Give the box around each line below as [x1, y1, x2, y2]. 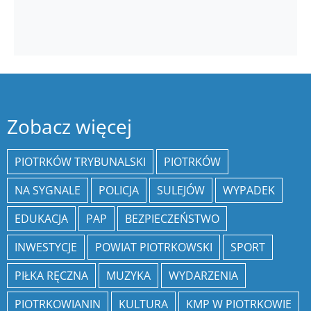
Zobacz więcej [7, 113, 132, 140]
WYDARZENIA [169, 268, 238, 284]
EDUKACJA [15, 211, 68, 227]
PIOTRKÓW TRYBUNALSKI [15, 154, 146, 170]
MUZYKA [106, 268, 151, 284]
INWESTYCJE [15, 239, 77, 255]
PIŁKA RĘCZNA [15, 268, 88, 284]
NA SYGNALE [15, 183, 81, 199]
